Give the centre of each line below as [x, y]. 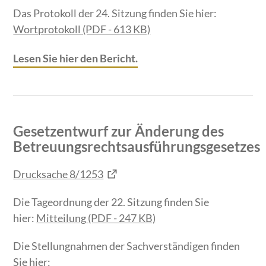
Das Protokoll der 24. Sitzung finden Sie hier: [115, 13]
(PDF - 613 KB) [116, 29]
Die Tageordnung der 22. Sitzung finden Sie [111, 202]
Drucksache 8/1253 [58, 174]
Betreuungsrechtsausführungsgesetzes [137, 147]
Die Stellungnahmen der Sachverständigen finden [127, 246]
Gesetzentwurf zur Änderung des [119, 131]
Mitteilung [61, 218]
